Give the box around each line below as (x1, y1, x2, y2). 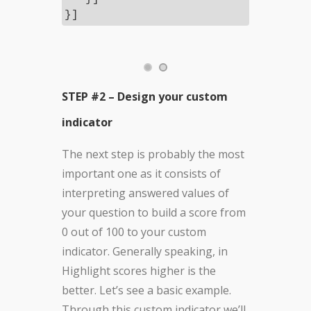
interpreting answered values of (62, 185, 229, 201)
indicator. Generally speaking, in (62, 244, 228, 260)
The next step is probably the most (62, 146, 244, 162)
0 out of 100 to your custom (62, 224, 206, 240)
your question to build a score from (62, 205, 246, 221)
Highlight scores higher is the (62, 263, 216, 279)
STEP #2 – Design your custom (62, 89, 228, 105)
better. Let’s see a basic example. (62, 283, 231, 299)
